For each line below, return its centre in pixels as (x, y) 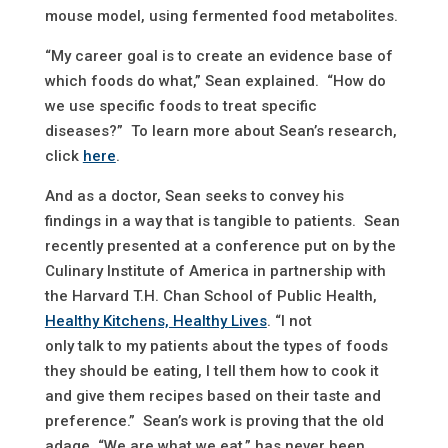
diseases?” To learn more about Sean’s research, (220, 131)
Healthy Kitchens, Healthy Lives (155, 321)
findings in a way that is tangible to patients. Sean (222, 221)
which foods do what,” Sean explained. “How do (215, 81)
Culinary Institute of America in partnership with (215, 271)
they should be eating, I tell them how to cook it (211, 371)
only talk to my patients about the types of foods (216, 346)
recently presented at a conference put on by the (220, 246)
